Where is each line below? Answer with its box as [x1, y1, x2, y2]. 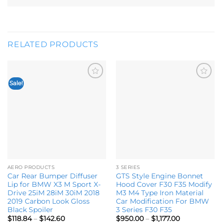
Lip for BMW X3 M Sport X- [7, 180, 101, 188]
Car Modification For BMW [115, 197, 209, 205]
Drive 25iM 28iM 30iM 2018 [7, 188, 100, 197]
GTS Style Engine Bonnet [115, 171, 203, 180]
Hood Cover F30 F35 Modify [115, 180, 212, 188]
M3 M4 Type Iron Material [115, 188, 204, 197]
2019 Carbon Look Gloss [7, 197, 90, 205]
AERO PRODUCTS [7, 164, 55, 170]
